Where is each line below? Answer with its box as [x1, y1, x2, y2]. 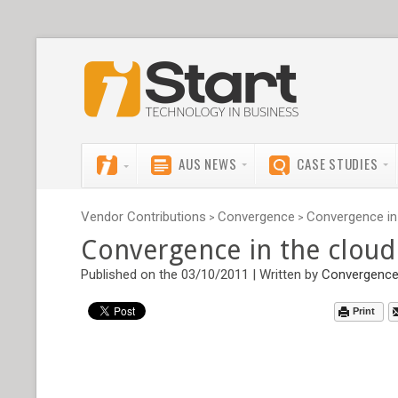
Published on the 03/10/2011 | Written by [81, 267, 322, 283]
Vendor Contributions [81, 209, 207, 225]
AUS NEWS [179, 154, 237, 173]
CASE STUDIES [297, 154, 378, 173]
